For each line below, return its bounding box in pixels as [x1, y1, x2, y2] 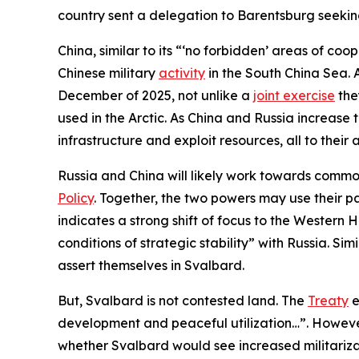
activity [159, 64, 205, 81]
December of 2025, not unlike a [58, 87, 253, 103]
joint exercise [253, 87, 335, 103]
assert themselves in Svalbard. [58, 256, 244, 273]
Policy [58, 189, 94, 206]
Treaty [308, 292, 349, 309]
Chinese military [58, 64, 159, 81]
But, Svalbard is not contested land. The [58, 292, 308, 309]
